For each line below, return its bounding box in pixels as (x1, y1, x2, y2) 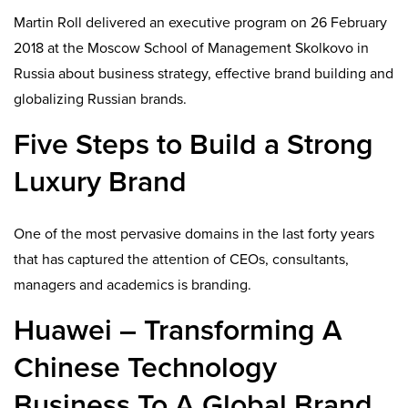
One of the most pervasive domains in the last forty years (14, 224, 374, 243)
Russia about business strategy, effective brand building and (14, 65, 393, 84)
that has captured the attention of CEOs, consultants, (14, 250, 349, 269)
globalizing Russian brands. (14, 90, 187, 109)
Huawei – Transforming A (14, 312, 342, 348)
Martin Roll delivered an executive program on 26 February (14, 14, 387, 33)
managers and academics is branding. (14, 275, 251, 294)
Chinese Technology (14, 350, 277, 385)
